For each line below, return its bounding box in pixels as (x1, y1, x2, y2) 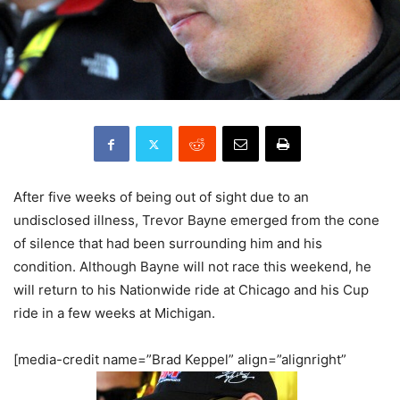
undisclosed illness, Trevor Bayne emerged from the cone (13, 212, 379, 229)
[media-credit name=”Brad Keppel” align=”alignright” (13, 351, 346, 369)
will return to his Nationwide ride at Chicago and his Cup (13, 281, 369, 299)
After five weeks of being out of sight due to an (13, 188, 309, 206)
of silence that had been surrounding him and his (13, 235, 322, 253)
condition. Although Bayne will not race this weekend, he (13, 258, 371, 276)
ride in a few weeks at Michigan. (13, 304, 215, 322)
